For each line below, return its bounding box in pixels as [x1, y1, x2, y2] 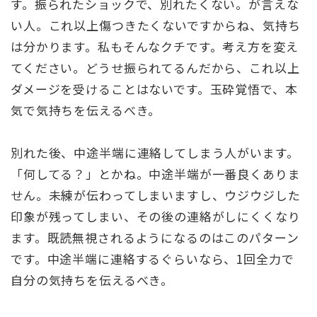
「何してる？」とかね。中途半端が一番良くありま [11, 165, 301, 183]
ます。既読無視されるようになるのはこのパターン [11, 229, 299, 247]
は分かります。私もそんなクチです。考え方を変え [11, 37, 299, 55]
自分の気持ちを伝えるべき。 [11, 271, 174, 289]
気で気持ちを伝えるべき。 [11, 100, 161, 119]
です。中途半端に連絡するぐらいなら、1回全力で [11, 250, 294, 268]
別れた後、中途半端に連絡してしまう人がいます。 [11, 144, 299, 162]
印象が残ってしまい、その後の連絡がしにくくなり [11, 207, 301, 226]
